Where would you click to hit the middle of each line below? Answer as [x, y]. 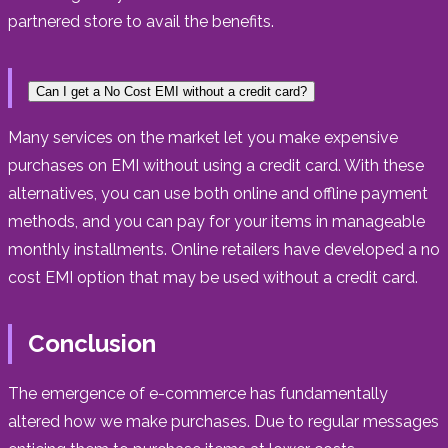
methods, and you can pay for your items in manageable [216, 221]
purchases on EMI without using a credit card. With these [216, 165]
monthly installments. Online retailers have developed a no [224, 249]
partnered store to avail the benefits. [141, 21]
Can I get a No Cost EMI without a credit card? [171, 91]
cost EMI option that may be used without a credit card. [213, 277]
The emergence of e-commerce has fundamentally [198, 393]
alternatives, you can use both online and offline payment [218, 193]
